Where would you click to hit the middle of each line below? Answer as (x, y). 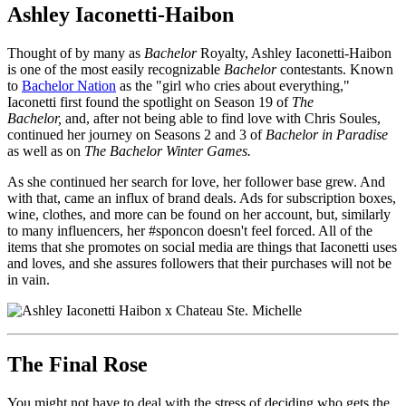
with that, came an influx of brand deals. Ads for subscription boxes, (202, 198)
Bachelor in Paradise (327, 134)
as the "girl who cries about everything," (233, 85)
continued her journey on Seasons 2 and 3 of (136, 134)
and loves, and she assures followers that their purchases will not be (199, 263)
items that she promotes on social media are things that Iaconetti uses (202, 246)
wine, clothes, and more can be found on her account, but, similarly (199, 214)
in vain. (30, 279)
